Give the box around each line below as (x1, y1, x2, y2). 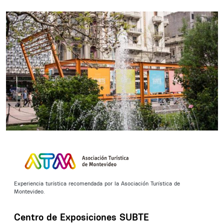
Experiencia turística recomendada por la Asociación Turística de (14, 180, 180, 187)
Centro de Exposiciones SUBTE (14, 210, 149, 223)
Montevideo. (14, 188, 46, 195)
